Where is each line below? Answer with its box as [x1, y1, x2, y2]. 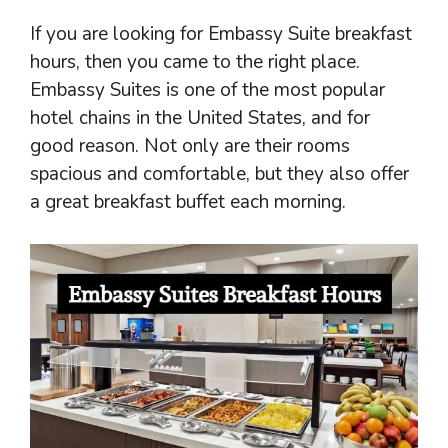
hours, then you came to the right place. [30, 48, 360, 75]
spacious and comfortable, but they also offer [30, 160, 409, 187]
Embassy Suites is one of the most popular [30, 76, 385, 103]
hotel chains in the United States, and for [30, 104, 370, 131]
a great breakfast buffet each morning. [30, 188, 346, 215]
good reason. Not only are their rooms [30, 132, 350, 159]
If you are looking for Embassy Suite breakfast [30, 20, 412, 47]
